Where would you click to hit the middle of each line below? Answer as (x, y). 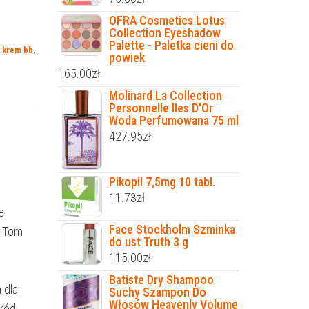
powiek (127, 58)
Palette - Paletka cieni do (171, 45)
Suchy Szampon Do (157, 292)
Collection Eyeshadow (165, 33)
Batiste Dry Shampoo (161, 280)
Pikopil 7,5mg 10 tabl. (162, 182)
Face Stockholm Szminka (172, 230)
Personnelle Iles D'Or (161, 108)
